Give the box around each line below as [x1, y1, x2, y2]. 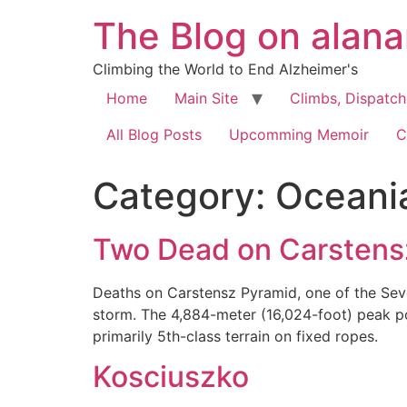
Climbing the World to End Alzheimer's [93, 60, 358, 78]
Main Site [174, 89, 238, 107]
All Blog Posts [106, 125, 202, 144]
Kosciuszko [93, 359, 249, 395]
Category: [93, 174, 275, 218]
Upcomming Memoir [229, 125, 369, 144]
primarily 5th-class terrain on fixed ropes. [93, 327, 378, 345]
